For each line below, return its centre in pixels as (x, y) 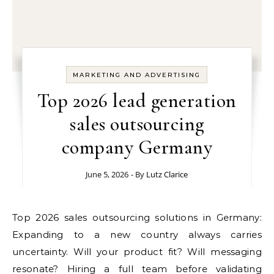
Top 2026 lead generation (137, 101)
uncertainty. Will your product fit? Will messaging (137, 252)
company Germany (137, 147)
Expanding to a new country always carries (137, 235)
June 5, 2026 (107, 174)
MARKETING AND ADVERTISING (137, 75)
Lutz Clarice (167, 174)
